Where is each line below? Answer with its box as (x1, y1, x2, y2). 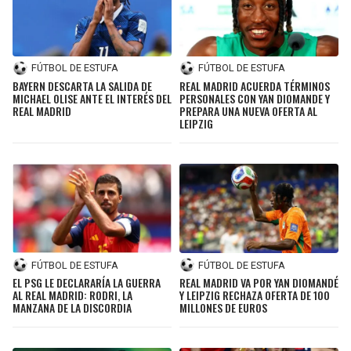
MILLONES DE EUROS (179, 299, 267, 317)
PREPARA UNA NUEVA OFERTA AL (179, 102, 317, 119)
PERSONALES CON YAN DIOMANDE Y (179, 89, 330, 107)
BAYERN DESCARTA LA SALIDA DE (13, 77, 152, 94)
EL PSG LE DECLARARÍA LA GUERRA (13, 274, 161, 291)
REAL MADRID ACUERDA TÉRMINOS (179, 77, 330, 94)
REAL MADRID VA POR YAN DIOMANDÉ (179, 274, 338, 291)
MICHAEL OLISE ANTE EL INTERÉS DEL (13, 89, 172, 107)
